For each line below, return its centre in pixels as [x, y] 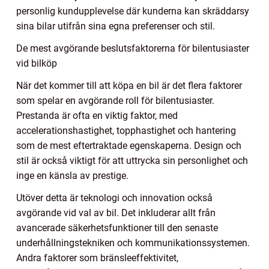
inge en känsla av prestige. [72, 176]
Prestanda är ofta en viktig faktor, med [97, 116]
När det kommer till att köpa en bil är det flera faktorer [129, 86]
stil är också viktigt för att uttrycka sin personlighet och [132, 161]
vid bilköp [37, 64]
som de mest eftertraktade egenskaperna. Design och [129, 146]
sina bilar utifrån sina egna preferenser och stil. [116, 26]
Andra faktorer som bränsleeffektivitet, [97, 258]
